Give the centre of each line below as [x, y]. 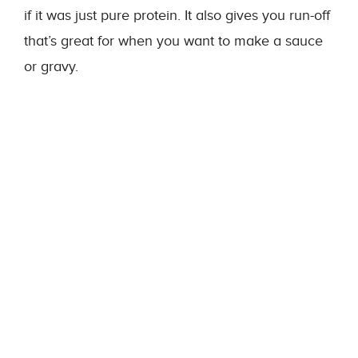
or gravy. [51, 67]
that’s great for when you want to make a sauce [173, 41]
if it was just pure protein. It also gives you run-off [177, 16]
